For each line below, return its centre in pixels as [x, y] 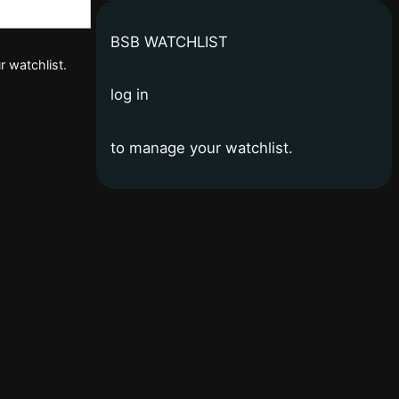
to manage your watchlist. [202, 147]
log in [130, 95]
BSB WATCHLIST [169, 41]
